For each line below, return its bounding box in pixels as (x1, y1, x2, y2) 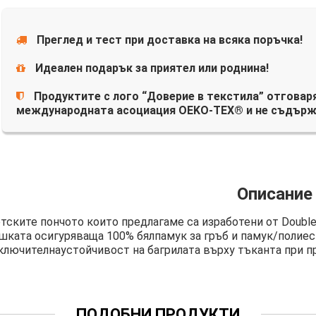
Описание (236, 183, 312, 204)
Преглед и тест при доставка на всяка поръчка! (36, 32, 303, 47)
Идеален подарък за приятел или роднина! (35, 61, 269, 75)
